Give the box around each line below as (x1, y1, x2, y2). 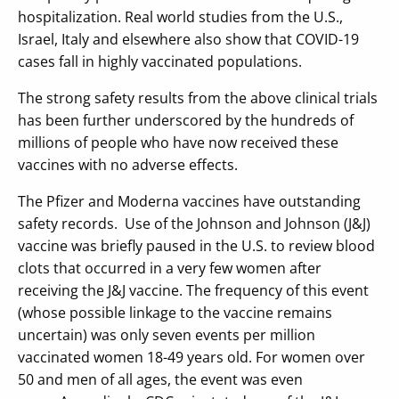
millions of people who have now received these (18, 132, 338, 152)
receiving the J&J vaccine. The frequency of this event (18, 280, 369, 300)
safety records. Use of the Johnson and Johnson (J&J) (18, 213, 370, 233)
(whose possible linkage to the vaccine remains (18, 302, 332, 322)
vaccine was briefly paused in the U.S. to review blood (18, 235, 375, 256)
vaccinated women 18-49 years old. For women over (18, 346, 365, 367)
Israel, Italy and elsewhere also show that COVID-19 (18, 28, 359, 49)
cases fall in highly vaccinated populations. (18, 51, 305, 71)
